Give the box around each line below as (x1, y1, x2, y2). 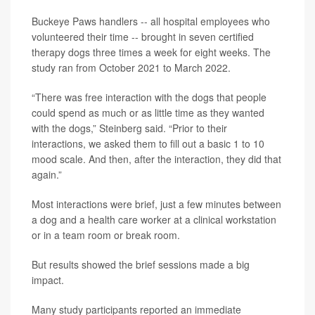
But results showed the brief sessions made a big (32, 257, 250, 271)
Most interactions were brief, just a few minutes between (32, 196, 281, 211)
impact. (32, 272, 64, 287)
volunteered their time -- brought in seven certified (32, 29, 254, 44)
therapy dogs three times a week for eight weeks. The (32, 44, 271, 59)
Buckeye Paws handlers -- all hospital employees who (32, 13, 270, 28)
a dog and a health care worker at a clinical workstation (32, 212, 276, 226)
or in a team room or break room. (32, 227, 180, 242)
